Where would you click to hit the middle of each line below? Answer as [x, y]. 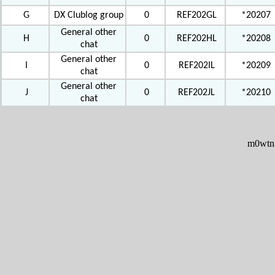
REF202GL [196, 15]
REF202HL [196, 39]
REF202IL [196, 66]
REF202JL [196, 93]
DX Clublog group [89, 15]
